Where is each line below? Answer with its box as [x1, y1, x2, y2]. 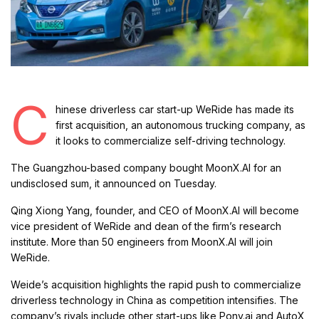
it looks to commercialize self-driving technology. [55, 135, 286, 147]
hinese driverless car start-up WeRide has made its [55, 103, 295, 116]
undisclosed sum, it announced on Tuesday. [11, 177, 217, 190]
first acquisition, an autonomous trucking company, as [55, 119, 306, 132]
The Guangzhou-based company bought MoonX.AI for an [11, 162, 282, 174]
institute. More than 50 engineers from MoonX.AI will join [11, 236, 273, 249]
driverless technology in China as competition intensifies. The [11, 294, 299, 307]
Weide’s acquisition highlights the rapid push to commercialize [11, 278, 302, 291]
